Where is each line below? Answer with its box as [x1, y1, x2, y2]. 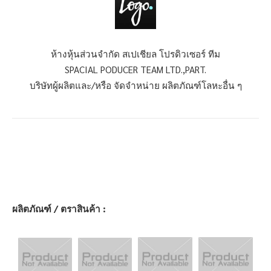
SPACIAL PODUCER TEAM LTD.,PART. [65, 63, 206, 76]
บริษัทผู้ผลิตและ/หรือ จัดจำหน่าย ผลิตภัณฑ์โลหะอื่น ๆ [29, 79, 242, 91]
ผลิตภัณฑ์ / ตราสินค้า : [12, 203, 106, 215]
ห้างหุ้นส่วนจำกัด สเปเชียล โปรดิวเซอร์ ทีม [51, 47, 220, 60]
